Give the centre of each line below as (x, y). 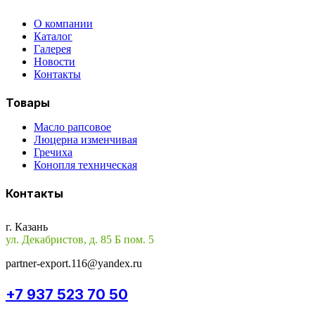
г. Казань (27, 227)
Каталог (53, 36)
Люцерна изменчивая (85, 140)
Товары (28, 103)
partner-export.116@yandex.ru (74, 264)
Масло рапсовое (72, 127)
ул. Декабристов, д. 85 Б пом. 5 (80, 240)
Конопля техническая (85, 165)
